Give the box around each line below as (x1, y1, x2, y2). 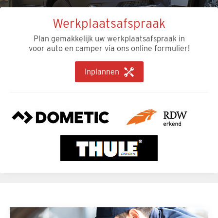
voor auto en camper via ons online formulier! (28, 44, 190, 53)
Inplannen (84, 67, 119, 76)
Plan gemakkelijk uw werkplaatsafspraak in (33, 34, 185, 43)
